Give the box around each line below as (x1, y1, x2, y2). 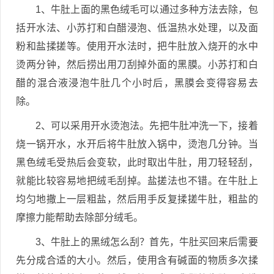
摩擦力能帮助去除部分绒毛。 (16, 212, 143, 223)
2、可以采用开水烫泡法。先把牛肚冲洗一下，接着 (35, 120, 258, 131)
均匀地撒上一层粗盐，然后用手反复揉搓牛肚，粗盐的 (16, 193, 258, 204)
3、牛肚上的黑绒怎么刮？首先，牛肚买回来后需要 (35, 236, 258, 247)
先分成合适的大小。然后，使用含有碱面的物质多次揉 (16, 254, 258, 265)
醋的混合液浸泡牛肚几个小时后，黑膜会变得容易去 (16, 77, 258, 88)
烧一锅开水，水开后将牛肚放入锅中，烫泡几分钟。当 (16, 138, 258, 149)
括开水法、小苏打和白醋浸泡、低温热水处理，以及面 (16, 22, 258, 33)
